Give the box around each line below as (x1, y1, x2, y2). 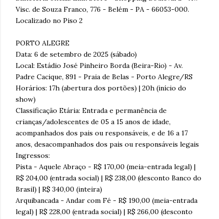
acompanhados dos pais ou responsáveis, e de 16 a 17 (16, 128, 188, 137)
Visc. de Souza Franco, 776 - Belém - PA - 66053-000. (16, 4, 189, 14)
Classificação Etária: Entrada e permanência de (16, 106, 167, 115)
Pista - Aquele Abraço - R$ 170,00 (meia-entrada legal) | (16, 162, 196, 171)
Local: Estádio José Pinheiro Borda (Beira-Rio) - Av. (16, 61, 183, 70)
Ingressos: (16, 151, 50, 160)
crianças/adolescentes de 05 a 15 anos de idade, (16, 117, 171, 126)
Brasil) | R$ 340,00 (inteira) (16, 184, 102, 194)
